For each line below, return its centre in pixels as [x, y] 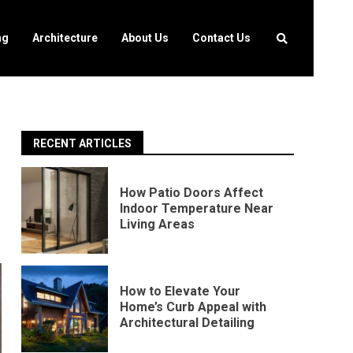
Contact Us [221, 38]
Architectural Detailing [188, 322]
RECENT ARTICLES [83, 143]
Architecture [65, 38]
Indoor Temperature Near [197, 208]
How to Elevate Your [180, 291]
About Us [145, 38]
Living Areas [158, 224]
